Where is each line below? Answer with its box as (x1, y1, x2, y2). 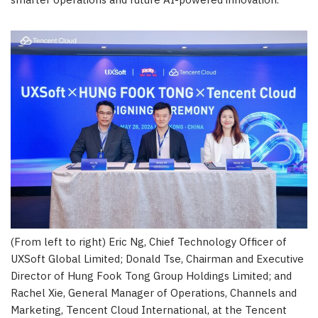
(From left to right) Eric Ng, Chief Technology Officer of (11, 233, 287, 251)
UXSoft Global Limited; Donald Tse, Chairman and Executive (11, 250, 304, 268)
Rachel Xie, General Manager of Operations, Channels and (11, 284, 297, 302)
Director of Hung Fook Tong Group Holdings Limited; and (11, 267, 292, 285)
